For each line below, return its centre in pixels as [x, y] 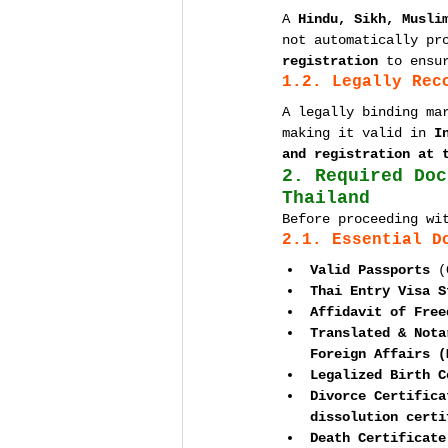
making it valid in [358, 133]
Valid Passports [370, 270]
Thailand [326, 198]
